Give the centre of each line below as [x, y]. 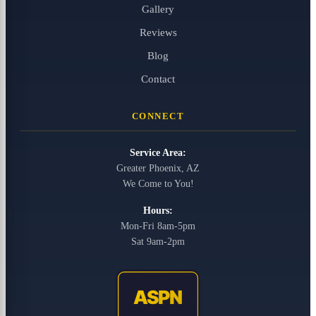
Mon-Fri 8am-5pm [158, 226]
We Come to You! [158, 184]
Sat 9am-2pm [158, 242]
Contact [158, 79]
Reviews [158, 32]
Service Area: [158, 153]
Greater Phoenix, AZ [158, 168]
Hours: [158, 211]
